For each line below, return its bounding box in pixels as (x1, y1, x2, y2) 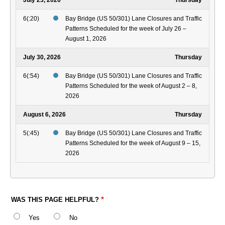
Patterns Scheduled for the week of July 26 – (65, 25, 186, 33)
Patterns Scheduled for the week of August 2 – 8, (65, 82, 197, 90)
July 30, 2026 (23, 54, 61, 61)
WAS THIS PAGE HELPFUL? (11, 196, 99, 204)
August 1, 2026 (65, 35, 106, 43)
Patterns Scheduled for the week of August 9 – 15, (65, 140, 200, 147)
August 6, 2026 (23, 111, 66, 119)
